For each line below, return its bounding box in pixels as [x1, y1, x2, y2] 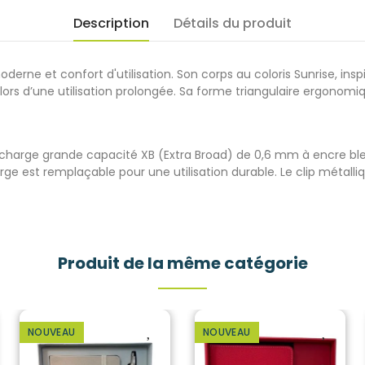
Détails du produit [174, 14, 292, 33]
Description [73, 14, 149, 33]
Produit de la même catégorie [57, 252, 308, 275]
